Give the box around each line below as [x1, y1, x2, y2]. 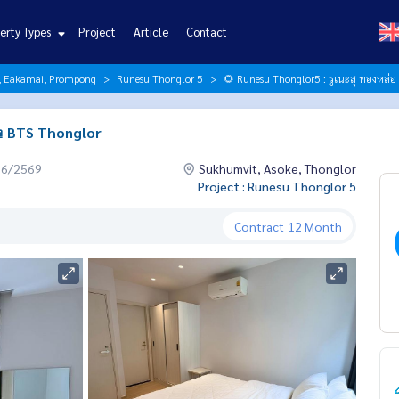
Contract [233, 217, 284, 234]
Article [133, 24, 168, 39]
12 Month [287, 217, 342, 234]
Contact [185, 24, 227, 39]
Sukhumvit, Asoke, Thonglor [195, 160, 356, 176]
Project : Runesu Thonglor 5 [197, 177, 356, 194]
